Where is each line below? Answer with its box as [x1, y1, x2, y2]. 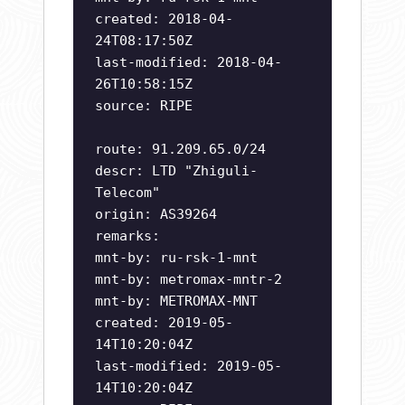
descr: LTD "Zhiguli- [95, 163, 258, 180]
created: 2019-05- [95, 315, 233, 332]
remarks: [95, 228, 160, 245]
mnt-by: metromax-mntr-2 [95, 271, 282, 288]
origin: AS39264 [95, 206, 217, 223]
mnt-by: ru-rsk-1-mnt [95, 250, 258, 267]
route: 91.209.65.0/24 [95, 141, 266, 158]
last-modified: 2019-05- [95, 358, 282, 375]
